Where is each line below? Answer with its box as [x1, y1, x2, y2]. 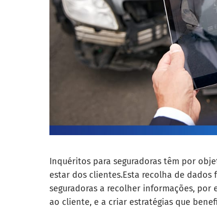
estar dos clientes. [49, 170, 123, 180]
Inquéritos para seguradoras [49, 156, 164, 167]
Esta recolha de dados [123, 170, 214, 180]
